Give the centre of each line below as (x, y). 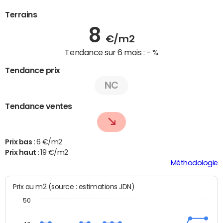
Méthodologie (194, 163)
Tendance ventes (39, 106)
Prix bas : (21, 142)
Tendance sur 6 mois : (106, 53)
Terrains (21, 15)
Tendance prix (33, 70)
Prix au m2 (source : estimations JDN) (74, 186)
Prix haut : (23, 152)
